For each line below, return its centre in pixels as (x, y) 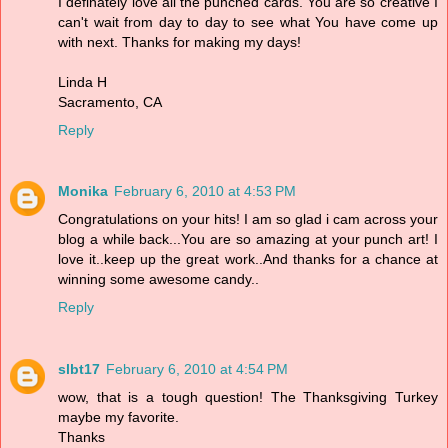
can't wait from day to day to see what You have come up (248, 21)
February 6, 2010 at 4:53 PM (205, 191)
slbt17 (79, 369)
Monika (83, 191)
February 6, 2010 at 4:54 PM (197, 369)
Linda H (82, 81)
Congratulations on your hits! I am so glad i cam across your (248, 219)
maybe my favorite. (118, 417)
